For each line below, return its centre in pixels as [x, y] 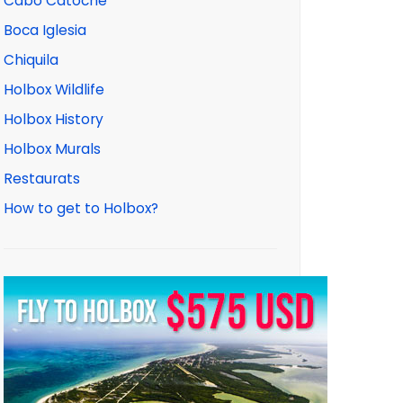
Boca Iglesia [45, 30]
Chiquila [31, 60]
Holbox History [54, 119]
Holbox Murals [52, 149]
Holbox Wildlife [54, 90]
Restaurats [42, 179]
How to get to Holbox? [81, 208]
